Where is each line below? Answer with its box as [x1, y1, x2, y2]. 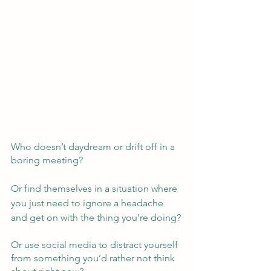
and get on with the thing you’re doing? [11, 211, 181, 223]
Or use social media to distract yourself [11, 238, 180, 250]
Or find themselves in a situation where [11, 182, 180, 194]
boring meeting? [11, 154, 88, 166]
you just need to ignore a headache [11, 197, 166, 209]
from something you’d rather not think [11, 252, 177, 264]
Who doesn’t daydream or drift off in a [11, 140, 177, 152]
